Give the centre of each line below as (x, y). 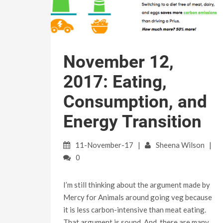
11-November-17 (104, 145)
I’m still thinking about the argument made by (137, 185)
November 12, (118, 62)
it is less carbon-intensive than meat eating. (135, 210)
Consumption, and (135, 102)
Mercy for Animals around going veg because (138, 197)
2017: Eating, (115, 82)
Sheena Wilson (180, 145)
